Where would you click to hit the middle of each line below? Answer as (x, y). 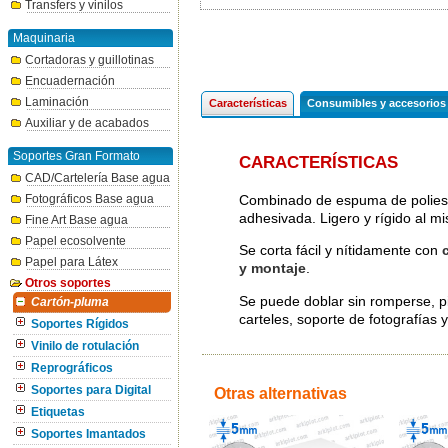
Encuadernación (70, 81)
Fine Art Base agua (76, 220)
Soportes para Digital (91, 390)
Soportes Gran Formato (76, 156)
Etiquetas (58, 412)
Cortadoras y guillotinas (89, 60)
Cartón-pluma (70, 302)
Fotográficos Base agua (89, 199)
